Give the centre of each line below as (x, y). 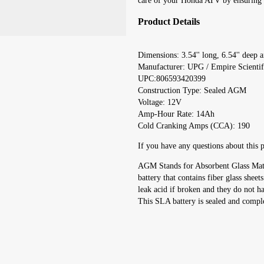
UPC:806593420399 (172, 78)
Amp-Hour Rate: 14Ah (176, 114)
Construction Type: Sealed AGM (192, 90)
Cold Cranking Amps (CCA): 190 (194, 126)
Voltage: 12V (160, 102)
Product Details (169, 22)
